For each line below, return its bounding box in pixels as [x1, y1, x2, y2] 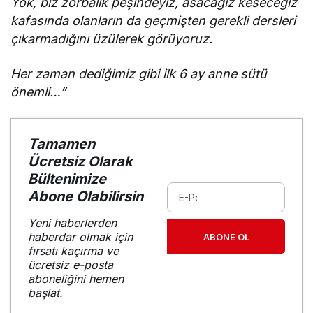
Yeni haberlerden [28, 216, 117, 231]
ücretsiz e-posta [28, 258, 113, 272]
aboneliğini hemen [28, 272, 124, 286]
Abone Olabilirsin [28, 188, 143, 205]
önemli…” [10, 85, 66, 100]
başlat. [28, 286, 63, 300]
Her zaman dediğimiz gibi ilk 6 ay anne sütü [10, 66, 268, 82]
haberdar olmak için [28, 230, 133, 245]
